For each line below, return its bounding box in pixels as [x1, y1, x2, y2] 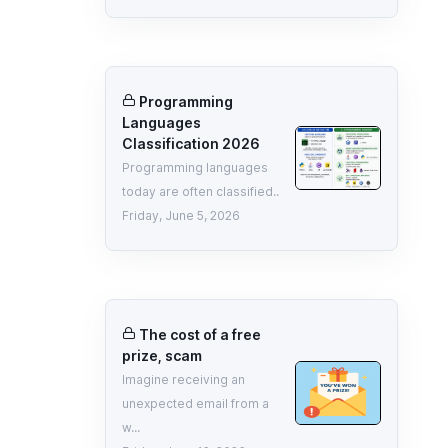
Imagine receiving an [122, 371, 246, 387]
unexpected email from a [122, 395, 270, 411]
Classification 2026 [122, 134, 261, 152]
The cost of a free [139, 325, 262, 343]
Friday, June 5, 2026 [122, 207, 241, 223]
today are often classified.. [122, 183, 280, 199]
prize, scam [122, 346, 203, 364]
